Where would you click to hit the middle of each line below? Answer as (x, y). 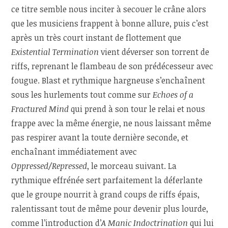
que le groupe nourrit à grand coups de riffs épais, (106, 194)
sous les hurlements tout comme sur (82, 94)
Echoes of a (173, 94)
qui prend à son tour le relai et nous (137, 109)
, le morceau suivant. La (132, 166)
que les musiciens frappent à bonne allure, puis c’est (110, 23)
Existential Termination (55, 52)
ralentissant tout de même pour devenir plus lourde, (110, 208)
